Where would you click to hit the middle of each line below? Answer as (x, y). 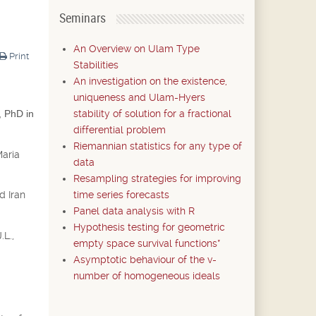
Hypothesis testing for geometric (149, 227)
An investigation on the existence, (150, 81)
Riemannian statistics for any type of (157, 146)
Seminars (82, 18)
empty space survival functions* (147, 243)
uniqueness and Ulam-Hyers (139, 97)
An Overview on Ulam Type (136, 49)
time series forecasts (121, 195)
